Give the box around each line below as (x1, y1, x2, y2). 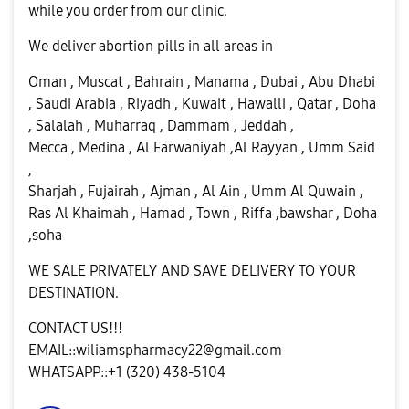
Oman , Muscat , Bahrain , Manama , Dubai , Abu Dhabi (28, 73, 375, 90)
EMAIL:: (28, 341, 76, 359)
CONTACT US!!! (28, 320, 122, 337)
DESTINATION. (28, 284, 119, 301)
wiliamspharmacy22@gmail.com (76, 341, 282, 359)
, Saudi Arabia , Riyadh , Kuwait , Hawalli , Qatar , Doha (28, 95, 376, 112)
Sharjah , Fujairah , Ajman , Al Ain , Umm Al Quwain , (28, 183, 363, 200)
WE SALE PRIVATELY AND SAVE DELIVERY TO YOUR (28, 262, 356, 279)
